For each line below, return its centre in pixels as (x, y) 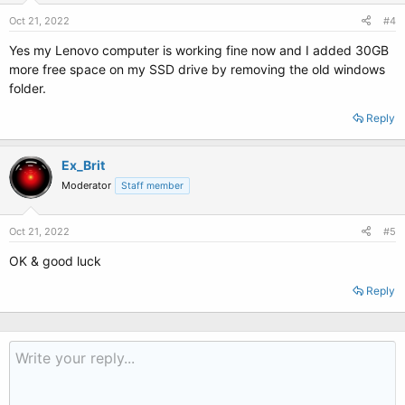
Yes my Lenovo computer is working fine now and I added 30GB (199, 50)
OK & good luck (55, 261)
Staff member (152, 186)
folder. (28, 88)
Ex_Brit (83, 165)
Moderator (86, 185)
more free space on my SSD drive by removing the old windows (197, 69)
